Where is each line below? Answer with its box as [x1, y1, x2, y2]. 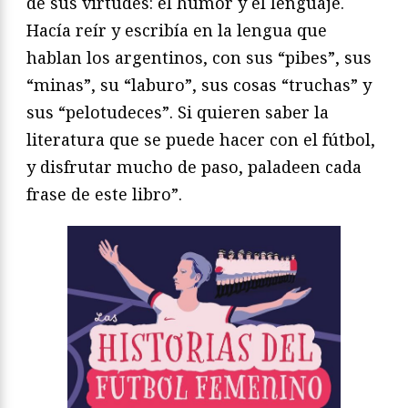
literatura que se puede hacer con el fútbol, [26, 127, 375, 150]
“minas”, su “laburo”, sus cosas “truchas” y [26, 73, 372, 96]
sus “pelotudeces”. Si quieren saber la [26, 100, 329, 123]
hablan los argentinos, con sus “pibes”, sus [26, 46, 372, 68]
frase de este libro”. [26, 182, 182, 205]
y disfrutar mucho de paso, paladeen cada [26, 155, 362, 178]
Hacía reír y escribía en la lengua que [26, 18, 327, 41]
